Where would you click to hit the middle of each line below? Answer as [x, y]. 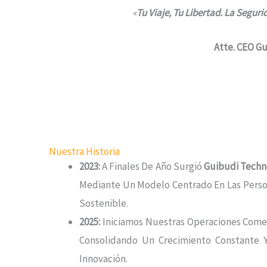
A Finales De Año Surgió [153, 166]
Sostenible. [104, 203]
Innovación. [104, 258]
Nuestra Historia [85, 151]
